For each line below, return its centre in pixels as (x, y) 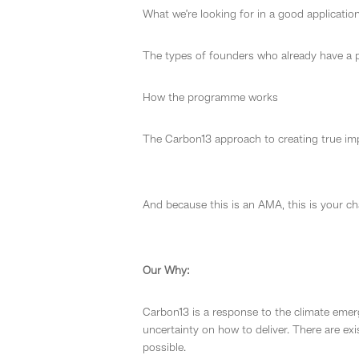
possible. (164, 347)
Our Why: (166, 270)
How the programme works (210, 97)
